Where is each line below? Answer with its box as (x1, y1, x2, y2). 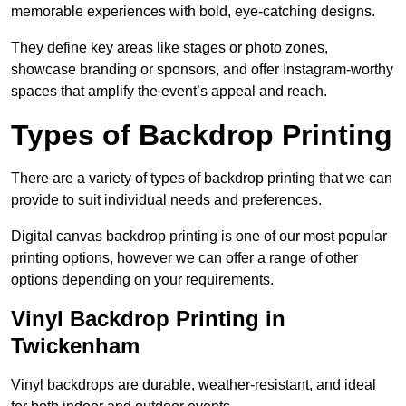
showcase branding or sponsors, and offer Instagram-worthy (11, 62, 393, 78)
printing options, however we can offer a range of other (11, 250, 358, 266)
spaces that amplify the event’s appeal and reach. (11, 83, 327, 100)
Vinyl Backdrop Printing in (11, 306, 285, 332)
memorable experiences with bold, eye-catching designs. (11, 4, 375, 20)
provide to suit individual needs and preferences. (11, 192, 322, 208)
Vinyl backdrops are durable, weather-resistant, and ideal (11, 377, 376, 393)
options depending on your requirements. (11, 272, 274, 288)
